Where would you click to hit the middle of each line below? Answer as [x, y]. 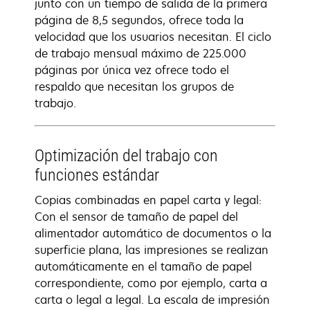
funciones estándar [97, 175]
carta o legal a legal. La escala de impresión [152, 300]
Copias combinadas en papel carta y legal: [148, 200]
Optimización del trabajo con [126, 156]
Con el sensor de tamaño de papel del [136, 217]
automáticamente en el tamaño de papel [143, 266]
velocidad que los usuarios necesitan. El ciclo [153, 37]
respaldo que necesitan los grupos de [134, 86]
